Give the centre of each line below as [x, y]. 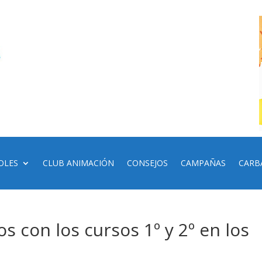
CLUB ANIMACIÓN [79, 163]
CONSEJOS [148, 163]
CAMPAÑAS [204, 163]
